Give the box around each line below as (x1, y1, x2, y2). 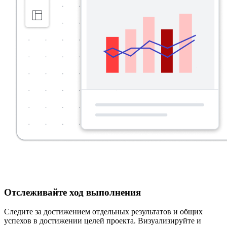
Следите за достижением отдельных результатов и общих (4, 207, 203, 216)
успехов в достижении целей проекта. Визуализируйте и (4, 216, 201, 225)
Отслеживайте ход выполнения (4, 186, 141, 198)
